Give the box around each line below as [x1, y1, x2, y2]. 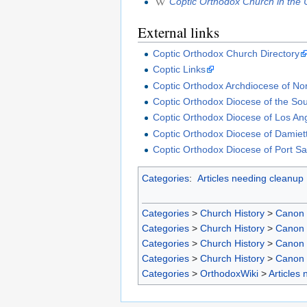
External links [138, 22, 219, 42]
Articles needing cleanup [197, 173, 304, 184]
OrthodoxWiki [200, 267, 258, 279]
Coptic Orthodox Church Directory [153, 47, 300, 59]
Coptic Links [153, 64, 206, 75]
